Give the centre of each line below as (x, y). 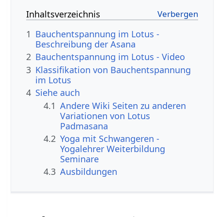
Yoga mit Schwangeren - (110, 139)
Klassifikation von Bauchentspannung (113, 70)
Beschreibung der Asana (86, 44)
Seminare (80, 159)
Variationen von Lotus (105, 116)
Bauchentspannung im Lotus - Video (110, 57)
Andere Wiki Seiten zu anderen (123, 105)
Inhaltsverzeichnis (63, 14)
